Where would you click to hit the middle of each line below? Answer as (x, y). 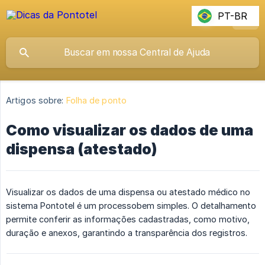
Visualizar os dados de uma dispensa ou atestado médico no (128, 192)
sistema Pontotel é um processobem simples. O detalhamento (131, 206)
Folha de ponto (96, 101)
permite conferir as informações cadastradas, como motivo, (128, 219)
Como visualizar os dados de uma (130, 130)
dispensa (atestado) (82, 149)
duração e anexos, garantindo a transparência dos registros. (127, 233)
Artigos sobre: (35, 101)
